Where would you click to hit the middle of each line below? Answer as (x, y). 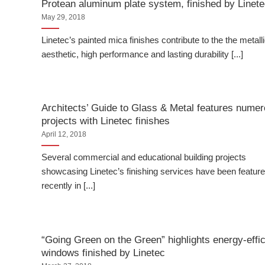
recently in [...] (69, 186)
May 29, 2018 (64, 17)
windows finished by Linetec (104, 252)
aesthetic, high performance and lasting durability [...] (143, 54)
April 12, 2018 (64, 135)
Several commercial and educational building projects (144, 157)
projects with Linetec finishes (106, 120)
